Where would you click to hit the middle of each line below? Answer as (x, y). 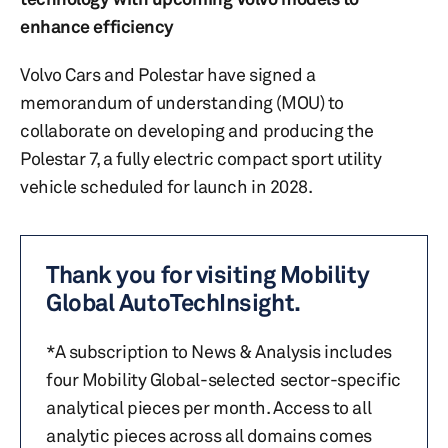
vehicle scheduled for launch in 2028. (166, 186)
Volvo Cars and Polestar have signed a (168, 74)
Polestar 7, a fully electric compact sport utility (201, 158)
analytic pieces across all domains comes (209, 435)
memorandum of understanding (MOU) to (182, 102)
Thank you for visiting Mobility (208, 274)
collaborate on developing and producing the (197, 130)
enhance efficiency (97, 26)
